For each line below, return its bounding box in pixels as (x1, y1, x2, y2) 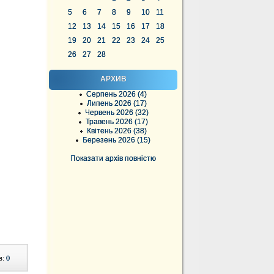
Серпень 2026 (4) (86, 90, 147, 98)
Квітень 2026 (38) (86, 127, 147, 135)
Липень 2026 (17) (86, 99, 147, 108)
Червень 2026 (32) (84, 108, 149, 117)
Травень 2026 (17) (85, 117, 148, 126)
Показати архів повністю (70, 154, 156, 163)
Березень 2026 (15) (83, 136, 150, 144)
